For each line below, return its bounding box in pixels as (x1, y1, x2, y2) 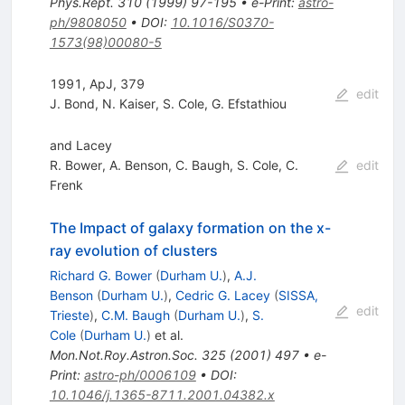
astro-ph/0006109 (83, 366, 196, 382)
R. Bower (49, 156, 102, 173)
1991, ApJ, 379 (49, 75, 145, 91)
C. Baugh (174, 156, 230, 173)
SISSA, (278, 287, 318, 303)
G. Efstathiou (211, 95, 287, 111)
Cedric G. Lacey (174, 287, 270, 303)
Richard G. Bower (49, 267, 152, 283)
